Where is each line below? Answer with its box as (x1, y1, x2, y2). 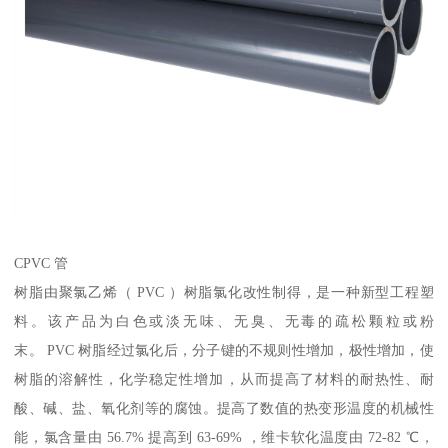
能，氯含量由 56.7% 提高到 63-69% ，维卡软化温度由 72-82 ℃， (14, 428, 434, 445)
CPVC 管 (14, 254, 69, 271)
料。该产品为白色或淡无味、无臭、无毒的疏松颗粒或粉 (14, 312, 434, 329)
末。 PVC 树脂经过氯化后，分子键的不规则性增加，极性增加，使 (14, 341, 434, 358)
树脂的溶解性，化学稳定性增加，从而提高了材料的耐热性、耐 (14, 370, 434, 387)
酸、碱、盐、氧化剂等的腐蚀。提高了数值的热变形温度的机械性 (14, 399, 434, 416)
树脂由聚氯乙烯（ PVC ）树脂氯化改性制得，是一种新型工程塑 (14, 283, 434, 300)
